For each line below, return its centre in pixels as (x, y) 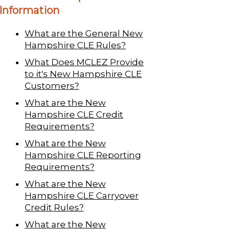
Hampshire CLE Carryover (82, 195)
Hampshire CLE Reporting (83, 155)
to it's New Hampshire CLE (83, 74)
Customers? (52, 85)
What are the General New (84, 33)
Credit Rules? (54, 207)
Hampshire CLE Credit (74, 114)
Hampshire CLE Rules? (75, 45)
